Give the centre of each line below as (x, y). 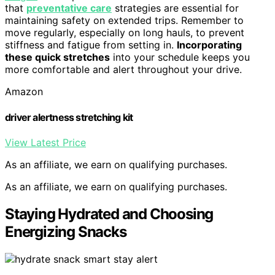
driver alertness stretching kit (69, 117)
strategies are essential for (175, 8)
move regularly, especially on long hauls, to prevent (125, 33)
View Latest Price (45, 142)
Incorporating (209, 45)
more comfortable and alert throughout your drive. (123, 70)
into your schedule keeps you (180, 57)
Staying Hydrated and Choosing (109, 214)
